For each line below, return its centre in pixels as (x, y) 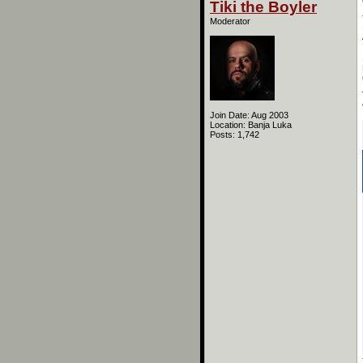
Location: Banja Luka (251, 125)
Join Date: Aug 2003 (249, 115)
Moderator (230, 21)
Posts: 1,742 (235, 135)
